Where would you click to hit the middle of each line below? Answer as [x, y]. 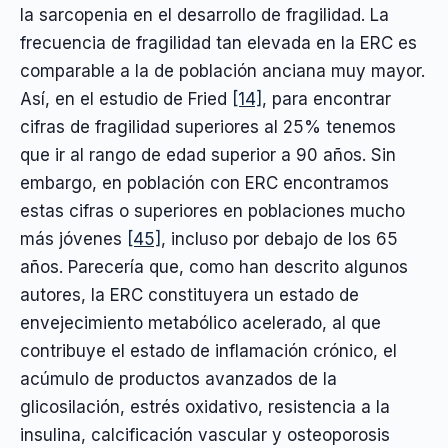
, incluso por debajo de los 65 [279, 239]
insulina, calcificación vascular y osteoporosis [205, 435]
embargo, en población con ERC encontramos [204, 183]
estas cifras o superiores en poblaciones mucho [212, 211]
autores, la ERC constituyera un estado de [189, 295]
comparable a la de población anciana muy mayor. [222, 71]
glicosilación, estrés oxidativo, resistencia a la [205, 407]
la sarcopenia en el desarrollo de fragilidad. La [204, 15]
